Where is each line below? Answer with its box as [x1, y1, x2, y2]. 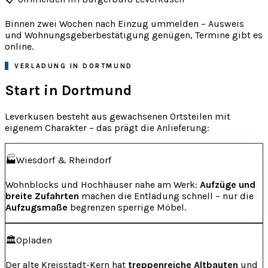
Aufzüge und [200, 179, 255, 191]
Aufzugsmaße [5, 202, 68, 214]
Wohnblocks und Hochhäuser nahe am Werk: [5, 179, 200, 191]
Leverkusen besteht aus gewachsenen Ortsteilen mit [5, 111, 230, 123]
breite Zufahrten [5, 190, 79, 202]
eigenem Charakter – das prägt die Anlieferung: [5, 122, 209, 134]
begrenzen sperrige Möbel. [68, 202, 186, 214]
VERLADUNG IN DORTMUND [14, 62, 133, 71]
